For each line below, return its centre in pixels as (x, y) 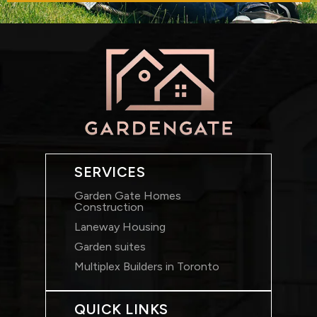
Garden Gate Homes (128, 196)
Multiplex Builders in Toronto (147, 267)
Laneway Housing (120, 227)
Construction (109, 207)
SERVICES (110, 172)
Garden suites (110, 247)
